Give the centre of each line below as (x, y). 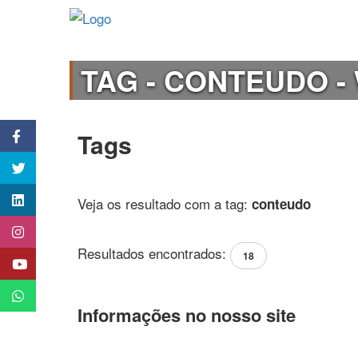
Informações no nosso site (187, 315)
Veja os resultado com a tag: (165, 204)
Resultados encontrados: (154, 253)
